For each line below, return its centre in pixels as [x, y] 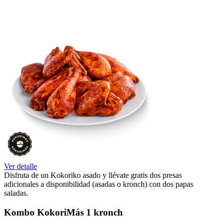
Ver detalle [21, 166]
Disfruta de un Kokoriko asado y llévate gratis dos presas [93, 175]
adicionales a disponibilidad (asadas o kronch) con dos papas [99, 184]
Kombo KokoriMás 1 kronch [63, 212]
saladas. [16, 193]
